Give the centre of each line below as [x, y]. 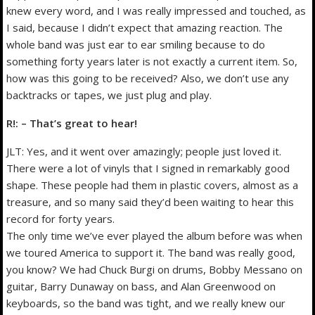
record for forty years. [61, 218]
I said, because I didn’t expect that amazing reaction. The [145, 27]
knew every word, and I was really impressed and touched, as [156, 10]
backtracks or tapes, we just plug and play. [109, 95]
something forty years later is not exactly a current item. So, [152, 61]
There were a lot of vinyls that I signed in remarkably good [148, 168]
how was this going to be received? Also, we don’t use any [148, 78]
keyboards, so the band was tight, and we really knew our [146, 303]
